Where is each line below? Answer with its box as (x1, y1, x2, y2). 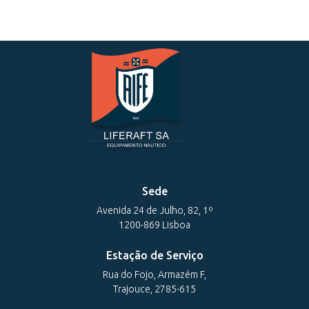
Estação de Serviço (106, 249, 203, 262)
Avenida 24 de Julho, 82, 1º (96, 205, 213, 217)
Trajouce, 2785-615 (113, 283, 196, 295)
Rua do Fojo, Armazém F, (103, 269, 206, 281)
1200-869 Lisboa (119, 219, 190, 231)
